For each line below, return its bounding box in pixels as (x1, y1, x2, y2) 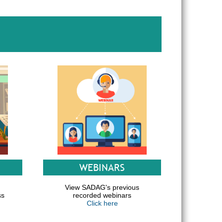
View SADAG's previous (65, 183, 139, 191)
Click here (86, 199, 118, 207)
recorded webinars (73, 191, 131, 199)
